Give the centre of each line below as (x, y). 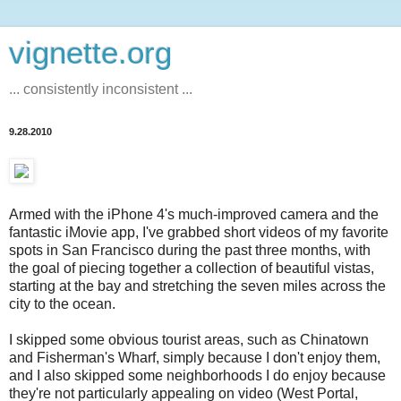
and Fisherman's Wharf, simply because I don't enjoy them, (195, 357)
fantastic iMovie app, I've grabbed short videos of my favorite (199, 232)
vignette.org (90, 53)
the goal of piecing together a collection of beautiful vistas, (192, 268)
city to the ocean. (62, 303)
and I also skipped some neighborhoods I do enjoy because (197, 375)
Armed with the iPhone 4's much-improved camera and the (194, 214)
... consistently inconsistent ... (101, 89)
